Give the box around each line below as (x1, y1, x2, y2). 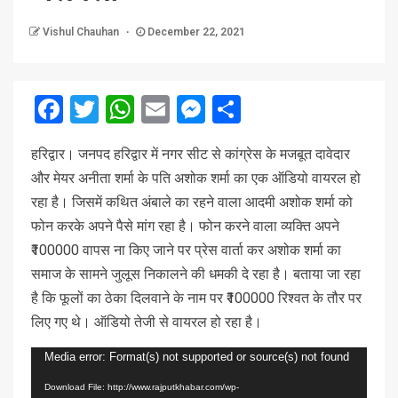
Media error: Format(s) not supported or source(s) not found (44, 349, 349, 363)
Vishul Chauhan (43, 25, 122, 38)
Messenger (205, 92, 343, 126)
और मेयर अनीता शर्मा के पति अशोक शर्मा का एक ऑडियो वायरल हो (31, 169, 361, 187)
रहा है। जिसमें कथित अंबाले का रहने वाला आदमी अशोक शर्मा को (31, 193, 353, 211)
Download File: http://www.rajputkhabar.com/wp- (44, 381, 239, 392)
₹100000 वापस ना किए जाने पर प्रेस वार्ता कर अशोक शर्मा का (31, 241, 341, 259)
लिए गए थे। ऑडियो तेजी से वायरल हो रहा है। (31, 313, 262, 330)
